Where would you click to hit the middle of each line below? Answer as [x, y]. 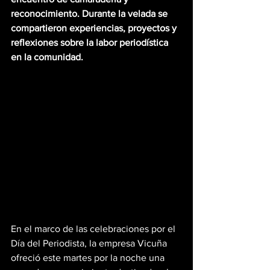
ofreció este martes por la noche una [89, 258]
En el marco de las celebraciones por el [94, 229]
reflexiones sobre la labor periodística [91, 42]
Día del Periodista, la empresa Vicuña [90, 243]
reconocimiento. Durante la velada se [90, 14]
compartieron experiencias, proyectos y [95, 28]
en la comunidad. [47, 57]
